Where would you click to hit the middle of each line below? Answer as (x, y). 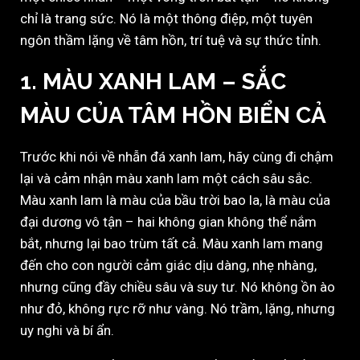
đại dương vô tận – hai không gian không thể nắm (168, 222)
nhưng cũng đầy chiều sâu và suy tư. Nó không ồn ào (178, 287)
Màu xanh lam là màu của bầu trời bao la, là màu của (175, 200)
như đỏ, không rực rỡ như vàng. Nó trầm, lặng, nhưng (178, 309)
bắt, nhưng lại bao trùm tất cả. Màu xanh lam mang (172, 244)
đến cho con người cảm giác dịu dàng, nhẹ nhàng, (168, 266)
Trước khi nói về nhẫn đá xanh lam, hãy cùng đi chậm (177, 157)
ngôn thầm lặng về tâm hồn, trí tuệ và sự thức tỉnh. (171, 41)
